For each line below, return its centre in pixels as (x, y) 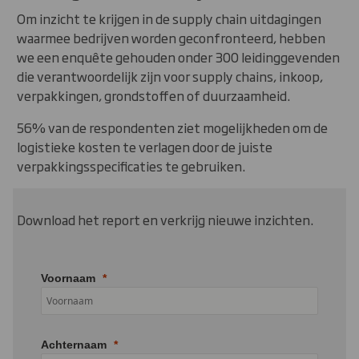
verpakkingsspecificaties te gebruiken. (131, 166)
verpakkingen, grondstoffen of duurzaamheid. (155, 96)
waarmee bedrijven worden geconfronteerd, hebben (171, 38)
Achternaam (74, 345)
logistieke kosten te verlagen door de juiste (145, 147)
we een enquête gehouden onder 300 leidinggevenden (178, 57)
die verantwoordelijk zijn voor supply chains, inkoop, (170, 77)
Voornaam (68, 278)
